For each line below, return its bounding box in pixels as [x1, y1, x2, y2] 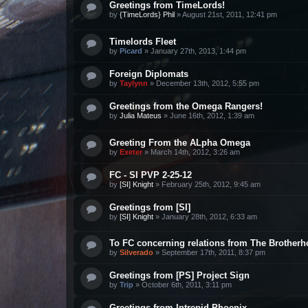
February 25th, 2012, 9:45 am [162, 179, 261, 188]
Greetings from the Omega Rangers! [109, 101, 263, 112]
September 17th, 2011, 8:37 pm [162, 248, 265, 257]
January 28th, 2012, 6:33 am [162, 212, 257, 221]
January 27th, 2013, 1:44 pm [151, 47, 246, 56]
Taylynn [120, 79, 148, 88]
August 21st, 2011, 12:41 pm [182, 10, 277, 19]
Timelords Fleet [109, 36, 176, 47]
